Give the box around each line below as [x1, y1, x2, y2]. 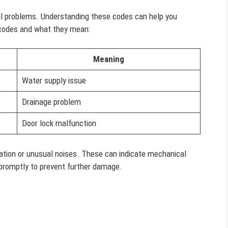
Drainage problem [21, 97, 81, 107]
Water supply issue [21, 75, 86, 85]
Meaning [93, 54, 124, 64]
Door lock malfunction [21, 118, 96, 128]
